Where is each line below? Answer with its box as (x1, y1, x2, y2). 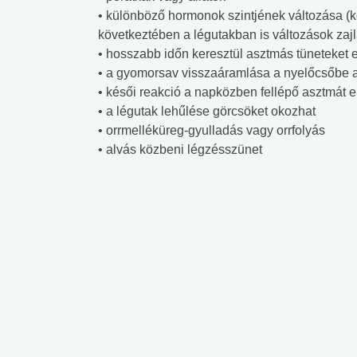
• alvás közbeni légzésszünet (98, 142, 262, 156)
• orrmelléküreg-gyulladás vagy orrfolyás (98, 123, 325, 137)
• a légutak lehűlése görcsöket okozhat (98, 104, 316, 118)
